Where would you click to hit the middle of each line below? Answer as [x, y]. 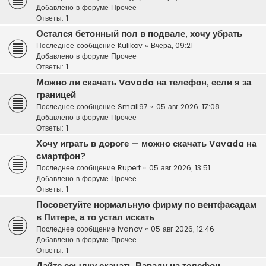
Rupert [129, 168]
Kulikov [130, 46]
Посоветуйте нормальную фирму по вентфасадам [146, 205]
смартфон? [61, 156]
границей [56, 95]
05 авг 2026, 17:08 [188, 107]
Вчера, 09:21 [172, 46]
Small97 [133, 107]
